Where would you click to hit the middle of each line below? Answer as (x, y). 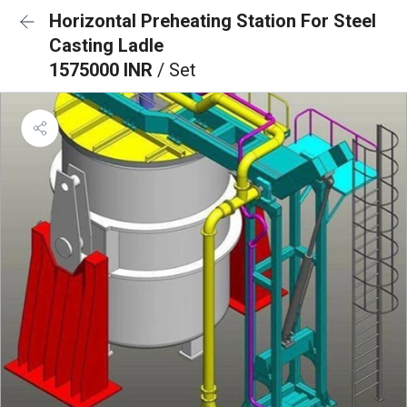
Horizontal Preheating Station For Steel (213, 21)
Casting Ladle (106, 45)
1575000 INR (103, 70)
